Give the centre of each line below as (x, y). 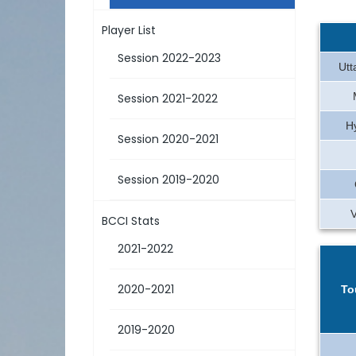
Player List (129, 30)
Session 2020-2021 (168, 139)
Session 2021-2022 (168, 99)
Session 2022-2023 (169, 58)
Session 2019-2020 (168, 180)
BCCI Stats (131, 221)
